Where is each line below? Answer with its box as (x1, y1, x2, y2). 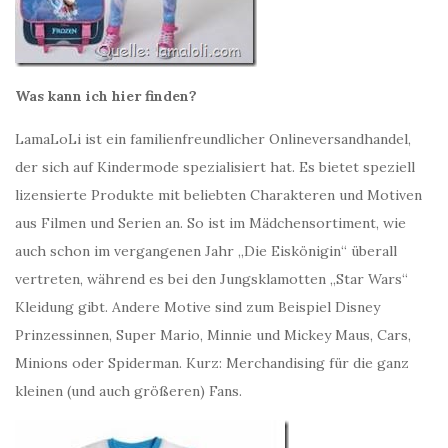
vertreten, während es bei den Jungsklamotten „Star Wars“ (15, 270, 408, 288)
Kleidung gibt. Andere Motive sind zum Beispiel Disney (15, 298, 380, 316)
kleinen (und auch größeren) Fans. (15, 382, 242, 400)
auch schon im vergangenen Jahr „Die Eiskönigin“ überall (15, 242, 397, 260)
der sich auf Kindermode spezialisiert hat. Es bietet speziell (15, 158, 415, 176)
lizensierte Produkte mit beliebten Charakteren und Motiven (15, 186, 422, 204)
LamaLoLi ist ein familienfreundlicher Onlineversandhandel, (15, 130, 411, 148)
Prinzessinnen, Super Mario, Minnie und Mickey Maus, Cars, (15, 326, 411, 344)
